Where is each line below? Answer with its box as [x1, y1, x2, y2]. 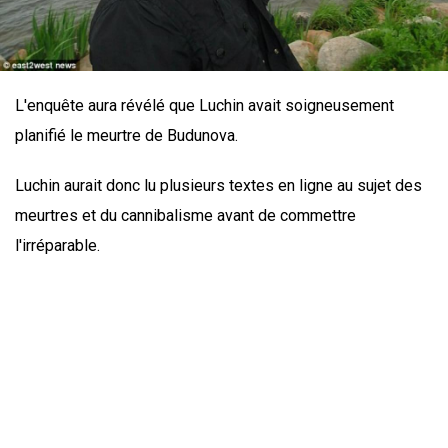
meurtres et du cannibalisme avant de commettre [15, 205, 356, 225]
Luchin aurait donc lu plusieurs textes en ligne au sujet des [15, 175, 422, 195]
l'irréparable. [15, 235, 100, 255]
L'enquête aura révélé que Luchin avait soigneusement [15, 95, 394, 115]
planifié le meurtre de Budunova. [15, 125, 238, 145]
